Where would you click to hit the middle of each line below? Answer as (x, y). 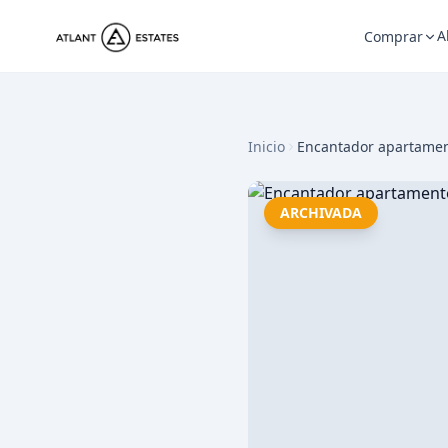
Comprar (394, 36)
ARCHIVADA (321, 212)
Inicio (266, 146)
